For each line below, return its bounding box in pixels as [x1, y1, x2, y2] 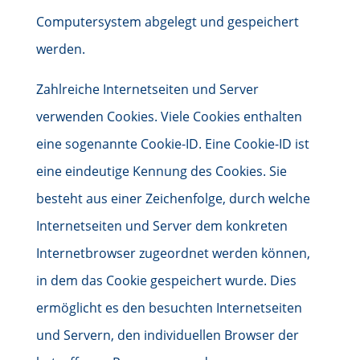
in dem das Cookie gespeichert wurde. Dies [35, 272, 297, 289]
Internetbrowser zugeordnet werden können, [35, 244, 310, 262]
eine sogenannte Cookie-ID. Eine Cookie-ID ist [35, 135, 309, 153]
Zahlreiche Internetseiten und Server [35, 80, 259, 98]
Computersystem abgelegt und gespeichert [35, 13, 299, 31]
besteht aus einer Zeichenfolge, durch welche [35, 190, 310, 207]
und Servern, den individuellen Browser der [35, 326, 299, 344]
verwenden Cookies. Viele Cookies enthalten [35, 108, 302, 125]
